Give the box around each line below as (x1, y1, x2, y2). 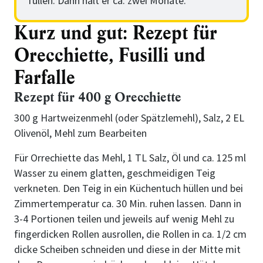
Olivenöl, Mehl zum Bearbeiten (14, 126, 147, 140)
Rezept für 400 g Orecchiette (14, 88, 181, 106)
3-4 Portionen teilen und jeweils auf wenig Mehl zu (14, 211, 234, 225)
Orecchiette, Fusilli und (14, 43, 205, 68)
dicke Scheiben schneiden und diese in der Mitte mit (14, 242, 241, 256)
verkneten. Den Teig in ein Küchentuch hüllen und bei (14, 181, 243, 195)
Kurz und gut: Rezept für (14, 21, 217, 45)
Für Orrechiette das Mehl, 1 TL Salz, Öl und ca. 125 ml (14, 150, 246, 164)
